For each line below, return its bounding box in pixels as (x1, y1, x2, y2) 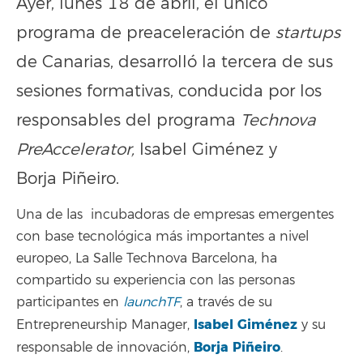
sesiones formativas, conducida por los (16, 80, 322, 101)
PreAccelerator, (16, 139, 135, 160)
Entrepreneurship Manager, (16, 317, 194, 334)
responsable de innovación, (16, 340, 194, 357)
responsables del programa (16, 109, 241, 130)
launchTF (119, 294, 180, 311)
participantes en (16, 294, 119, 311)
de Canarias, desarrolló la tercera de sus (16, 51, 333, 72)
